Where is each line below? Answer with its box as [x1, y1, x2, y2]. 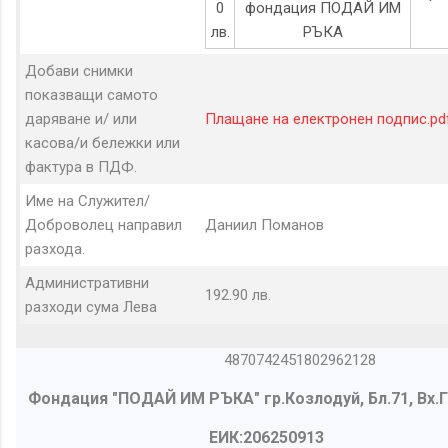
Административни [25, 273, 149, 292]
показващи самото [25, 85, 158, 104]
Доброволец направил [25, 215, 182, 234]
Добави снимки [25, 61, 133, 80]
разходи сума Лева [25, 297, 157, 316]
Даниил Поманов [205, 215, 324, 234]
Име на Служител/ [25, 191, 150, 210]
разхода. [25, 239, 85, 258]
